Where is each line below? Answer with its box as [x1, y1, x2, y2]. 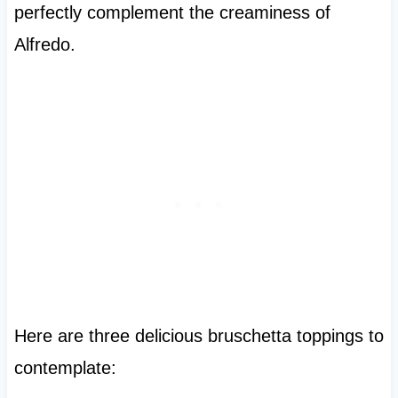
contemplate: [13, 358, 116, 378]
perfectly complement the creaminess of [13, 3, 330, 23]
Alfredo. [13, 35, 76, 55]
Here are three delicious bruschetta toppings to [13, 326, 384, 346]
